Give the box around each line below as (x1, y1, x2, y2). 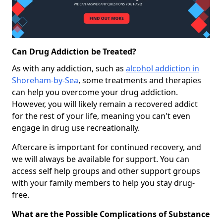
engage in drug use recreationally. (12, 122, 140, 133)
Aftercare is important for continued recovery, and (12, 141, 201, 153)
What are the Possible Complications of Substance (12, 208, 210, 220)
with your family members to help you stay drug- (12, 177, 195, 188)
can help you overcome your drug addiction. (12, 86, 178, 98)
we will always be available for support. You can (12, 153, 189, 165)
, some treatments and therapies (78, 74, 201, 86)
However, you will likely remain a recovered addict (12, 98, 198, 110)
